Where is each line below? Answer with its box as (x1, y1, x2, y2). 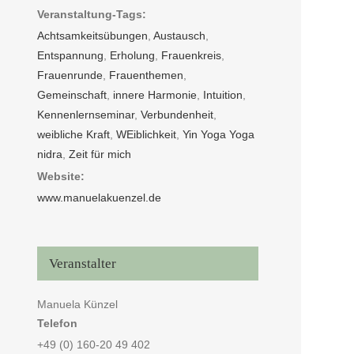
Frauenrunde (37, 68, 104, 81)
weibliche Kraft (37, 127, 111, 141)
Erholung (110, 48, 156, 62)
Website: (37, 169, 85, 183)
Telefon (37, 316, 78, 330)
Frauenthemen (109, 68, 184, 81)
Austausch (153, 28, 206, 42)
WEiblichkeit (116, 127, 177, 141)
